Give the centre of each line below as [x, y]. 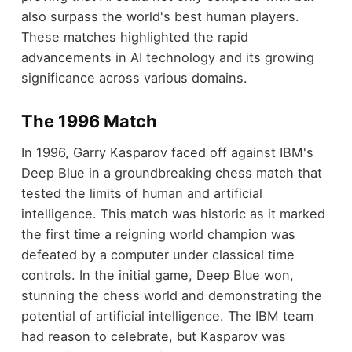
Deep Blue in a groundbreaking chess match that [171, 173]
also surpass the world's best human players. [160, 16]
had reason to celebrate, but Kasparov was [153, 337]
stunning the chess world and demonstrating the [171, 296]
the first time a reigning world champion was [158, 235]
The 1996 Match [89, 121]
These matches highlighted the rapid [134, 37]
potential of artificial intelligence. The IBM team [167, 316]
